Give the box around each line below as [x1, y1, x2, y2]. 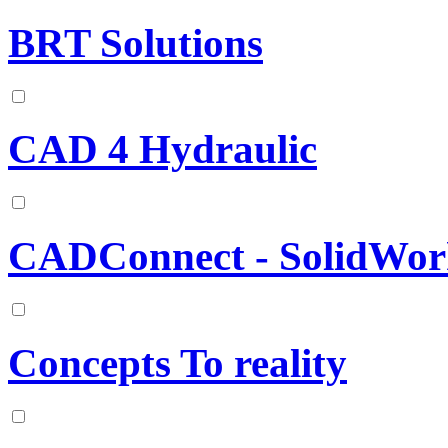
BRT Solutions [8, 20, 263, 66]
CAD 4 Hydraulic [8, 127, 317, 173]
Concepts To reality [8, 341, 347, 387]
